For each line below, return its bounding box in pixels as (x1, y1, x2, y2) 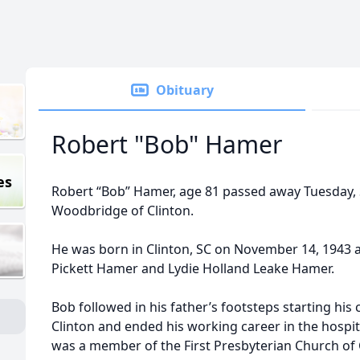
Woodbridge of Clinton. (51, 202, 194, 219)
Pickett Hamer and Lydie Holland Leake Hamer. (51, 260, 334, 277)
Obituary (156, 81, 214, 99)
